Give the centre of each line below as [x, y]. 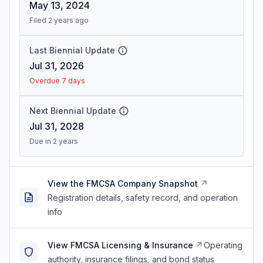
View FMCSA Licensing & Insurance [120, 245]
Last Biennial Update [72, 50]
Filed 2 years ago [59, 20]
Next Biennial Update [73, 111]
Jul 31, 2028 [57, 126]
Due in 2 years [54, 141]
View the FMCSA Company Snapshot [123, 183]
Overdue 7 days [57, 81]
